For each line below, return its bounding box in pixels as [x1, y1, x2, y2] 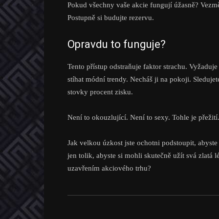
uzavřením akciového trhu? [67, 164, 151, 172]
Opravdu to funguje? [67, 38, 166, 50]
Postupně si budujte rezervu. [67, 14, 154, 22]
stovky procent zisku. [67, 88, 133, 96]
